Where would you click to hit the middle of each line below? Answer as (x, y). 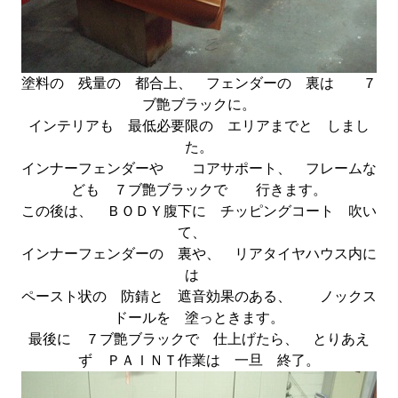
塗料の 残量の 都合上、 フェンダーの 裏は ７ (199, 83)
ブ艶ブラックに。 (199, 104)
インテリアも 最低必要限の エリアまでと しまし (199, 126)
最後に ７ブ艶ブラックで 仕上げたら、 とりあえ (199, 339)
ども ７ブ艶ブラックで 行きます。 (199, 190)
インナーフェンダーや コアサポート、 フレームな (199, 168)
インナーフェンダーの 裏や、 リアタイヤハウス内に (199, 254)
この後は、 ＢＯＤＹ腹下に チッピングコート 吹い (199, 211)
